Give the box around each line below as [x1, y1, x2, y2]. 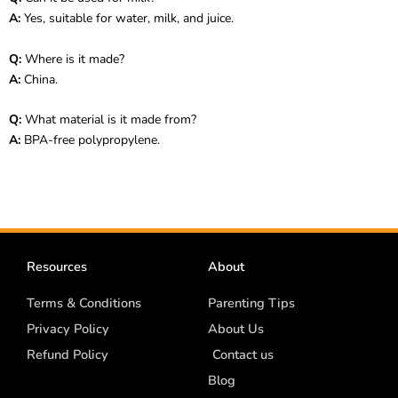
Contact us [212, 346, 274, 364]
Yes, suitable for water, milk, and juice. [20, 10, 234, 28]
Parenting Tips [208, 294, 295, 313]
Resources [27, 258, 87, 276]
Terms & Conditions [27, 294, 141, 313]
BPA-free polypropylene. [20, 131, 160, 149]
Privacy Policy [27, 320, 109, 338]
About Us [208, 320, 264, 338]
